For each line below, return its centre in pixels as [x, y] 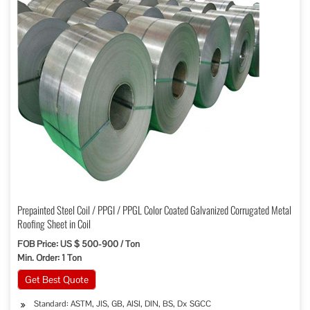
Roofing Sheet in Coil [54, 224]
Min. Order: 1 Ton [49, 258]
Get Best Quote [57, 280]
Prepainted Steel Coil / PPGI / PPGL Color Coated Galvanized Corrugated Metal [154, 210]
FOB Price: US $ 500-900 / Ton [79, 244]
